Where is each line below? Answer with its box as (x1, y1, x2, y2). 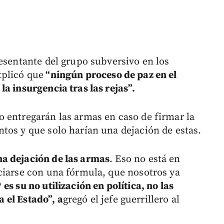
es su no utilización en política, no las (4, 180, 174, 193)
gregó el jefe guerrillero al (62, 193, 179, 206)
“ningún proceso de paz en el (43, 69, 177, 82)
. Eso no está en (109, 153, 180, 166)
